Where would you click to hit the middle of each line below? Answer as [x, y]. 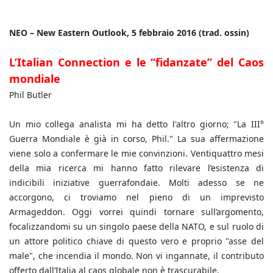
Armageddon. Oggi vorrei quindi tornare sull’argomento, [136, 212]
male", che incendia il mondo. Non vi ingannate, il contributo [136, 256]
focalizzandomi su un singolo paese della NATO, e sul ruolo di [136, 227]
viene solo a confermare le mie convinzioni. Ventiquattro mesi [136, 154]
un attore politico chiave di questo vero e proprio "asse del [136, 241]
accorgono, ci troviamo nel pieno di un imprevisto [136, 197]
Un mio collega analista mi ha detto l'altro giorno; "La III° [136, 124]
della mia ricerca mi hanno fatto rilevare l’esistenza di [136, 168]
